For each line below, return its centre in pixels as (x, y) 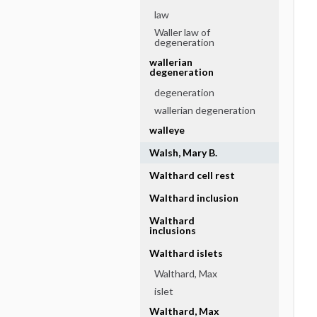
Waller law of (182, 32)
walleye (167, 130)
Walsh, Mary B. (183, 152)
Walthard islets (186, 253)
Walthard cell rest (192, 175)
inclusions (172, 230)
